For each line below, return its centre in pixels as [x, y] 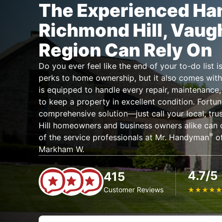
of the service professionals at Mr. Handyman [124, 137]
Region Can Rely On [125, 50]
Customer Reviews [133, 189]
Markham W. [61, 149]
